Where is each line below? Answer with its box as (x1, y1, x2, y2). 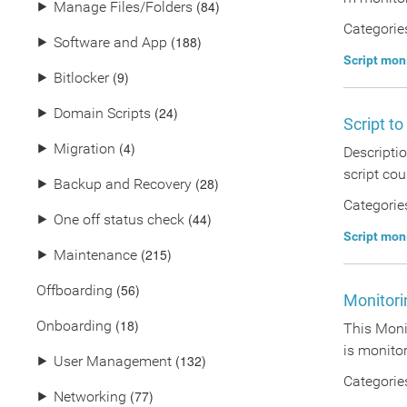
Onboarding (36, 317, 112, 334)
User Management (54, 352, 172, 370)
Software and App (54, 34, 167, 51)
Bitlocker (54, 69, 109, 86)
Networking (54, 388, 126, 405)
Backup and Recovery (54, 175, 192, 193)
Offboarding (36, 282, 113, 299)
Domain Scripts (54, 104, 151, 122)
